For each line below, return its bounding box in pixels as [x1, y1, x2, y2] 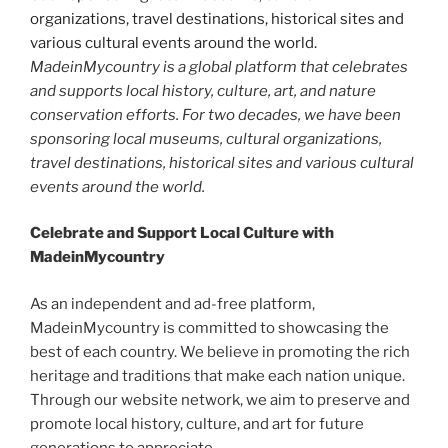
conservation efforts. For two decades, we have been [30, 105, 401, 124]
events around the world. [30, 177, 205, 196]
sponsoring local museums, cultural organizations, [30, 129, 382, 148]
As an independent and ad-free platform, [30, 294, 315, 313]
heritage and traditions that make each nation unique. [30, 366, 405, 385]
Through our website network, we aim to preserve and [30, 390, 410, 409]
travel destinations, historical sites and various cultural [30, 153, 414, 172]
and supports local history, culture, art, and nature [30, 81, 376, 100]
